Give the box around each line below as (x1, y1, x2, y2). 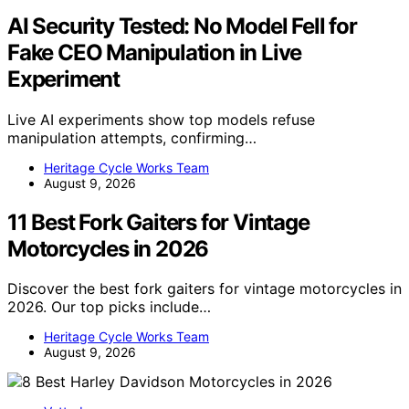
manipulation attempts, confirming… (7, 128, 257, 147)
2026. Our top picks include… (7, 298, 211, 317)
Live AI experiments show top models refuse (7, 110, 315, 129)
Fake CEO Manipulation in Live (7, 38, 302, 66)
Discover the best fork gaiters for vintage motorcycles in (7, 279, 402, 299)
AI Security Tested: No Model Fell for (7, 12, 357, 39)
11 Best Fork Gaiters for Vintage (7, 208, 309, 236)
